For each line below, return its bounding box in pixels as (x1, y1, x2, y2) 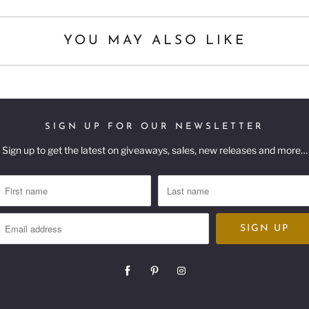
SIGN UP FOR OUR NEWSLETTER (45, 121, 264, 131)
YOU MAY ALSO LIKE (63, 34, 246, 48)
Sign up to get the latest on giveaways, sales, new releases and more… (1, 143, 308, 156)
